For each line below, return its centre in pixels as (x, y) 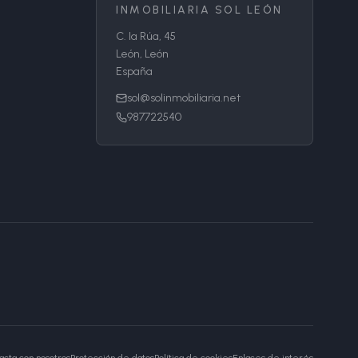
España (134, 72)
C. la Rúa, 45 (146, 36)
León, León (142, 54)
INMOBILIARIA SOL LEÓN (199, 10)
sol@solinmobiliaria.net (184, 98)
